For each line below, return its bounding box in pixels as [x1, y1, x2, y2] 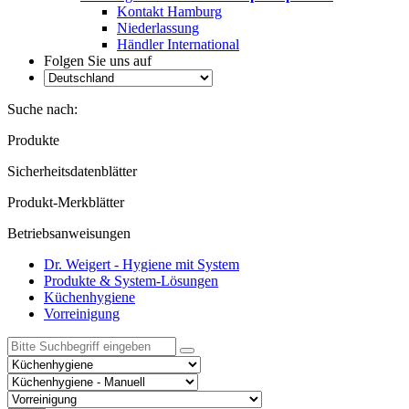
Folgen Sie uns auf [44, 53, 152, 68]
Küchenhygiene [44, 289, 135, 305]
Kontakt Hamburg [117, 4, 222, 19]
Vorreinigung [44, 306, 120, 321]
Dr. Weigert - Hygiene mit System [44, 257, 239, 272]
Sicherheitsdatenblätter [7, 163, 137, 179]
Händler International [117, 37, 239, 52]
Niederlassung [117, 20, 199, 36]
